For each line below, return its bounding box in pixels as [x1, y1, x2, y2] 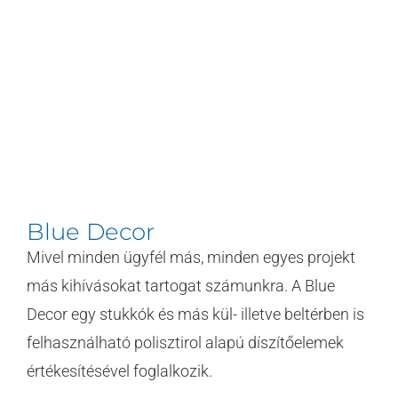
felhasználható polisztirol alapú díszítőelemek [27, 332, 344, 352]
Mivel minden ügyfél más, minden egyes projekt [27, 247, 355, 267]
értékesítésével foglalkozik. [27, 361, 216, 380]
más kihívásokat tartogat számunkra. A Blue [27, 275, 335, 295]
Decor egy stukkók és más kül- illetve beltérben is [27, 304, 364, 323]
